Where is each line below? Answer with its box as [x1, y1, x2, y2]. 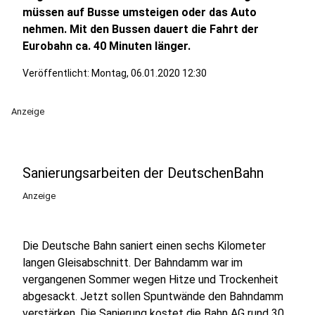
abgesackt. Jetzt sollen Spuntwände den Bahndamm [22, 290, 283, 303]
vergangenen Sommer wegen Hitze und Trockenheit [22, 273, 278, 286]
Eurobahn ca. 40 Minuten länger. [22, 39, 191, 53]
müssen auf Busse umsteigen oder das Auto [22, 6, 257, 19]
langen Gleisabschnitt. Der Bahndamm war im [22, 256, 243, 269]
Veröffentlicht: [22, 67, 91, 79]
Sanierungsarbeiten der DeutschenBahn [22, 165, 264, 181]
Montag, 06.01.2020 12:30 [91, 67, 207, 79]
